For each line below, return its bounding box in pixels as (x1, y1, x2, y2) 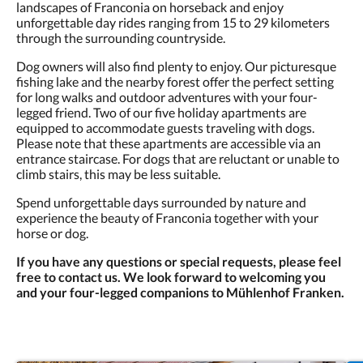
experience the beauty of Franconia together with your (16, 210, 318, 225)
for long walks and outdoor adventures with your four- (16, 89, 318, 105)
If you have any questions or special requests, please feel (16, 254, 341, 269)
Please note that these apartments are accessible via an (16, 135, 321, 151)
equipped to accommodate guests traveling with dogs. (16, 120, 314, 135)
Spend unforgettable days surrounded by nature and (16, 194, 306, 210)
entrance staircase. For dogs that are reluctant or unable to (16, 151, 340, 166)
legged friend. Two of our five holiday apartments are (16, 105, 306, 120)
